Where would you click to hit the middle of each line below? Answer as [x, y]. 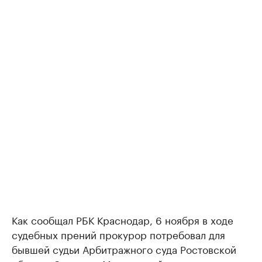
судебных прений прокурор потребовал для [118, 234]
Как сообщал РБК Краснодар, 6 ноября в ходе [123, 219]
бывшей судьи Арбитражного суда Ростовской [124, 249]
